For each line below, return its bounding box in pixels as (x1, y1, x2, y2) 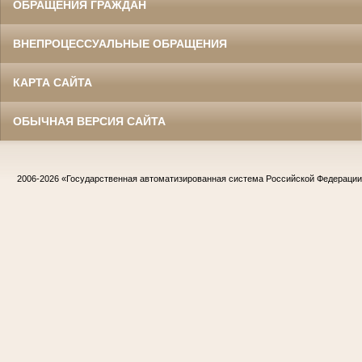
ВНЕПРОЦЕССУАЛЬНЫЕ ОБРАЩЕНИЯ (13, 36, 227, 50)
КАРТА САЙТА (13, 75, 92, 89)
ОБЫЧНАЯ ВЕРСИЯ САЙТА (13, 114, 166, 128)
